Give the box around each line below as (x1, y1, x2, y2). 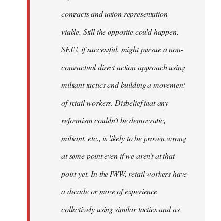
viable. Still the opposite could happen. (61, 26, 179, 37)
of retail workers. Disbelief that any (61, 97, 169, 108)
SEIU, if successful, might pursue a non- (61, 43, 183, 54)
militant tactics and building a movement (61, 79, 185, 90)
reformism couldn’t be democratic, (61, 114, 166, 125)
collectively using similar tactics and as (61, 203, 180, 214)
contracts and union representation (61, 8, 168, 19)
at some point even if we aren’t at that (61, 150, 175, 161)
